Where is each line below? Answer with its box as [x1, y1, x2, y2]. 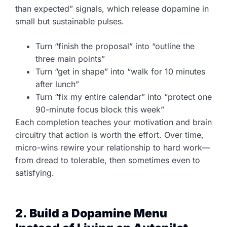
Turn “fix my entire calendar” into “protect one [35, 92, 212, 102]
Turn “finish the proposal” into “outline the [35, 41, 195, 52]
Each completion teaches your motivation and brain [15, 117, 212, 128]
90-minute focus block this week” [35, 104, 164, 115]
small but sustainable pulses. [15, 16, 124, 27]
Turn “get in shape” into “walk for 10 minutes [35, 66, 205, 77]
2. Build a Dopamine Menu [15, 206, 167, 221]
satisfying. [15, 168, 54, 178]
